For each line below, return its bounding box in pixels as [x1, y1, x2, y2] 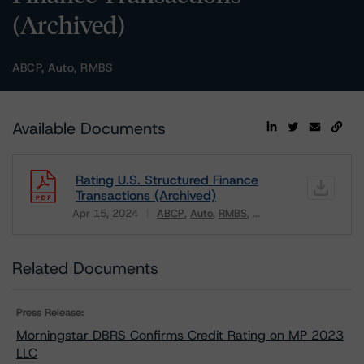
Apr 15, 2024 [72, 206, 138, 220]
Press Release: [16, 305, 84, 319]
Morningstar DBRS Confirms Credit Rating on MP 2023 [16, 327, 344, 344]
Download [71, 216, 130, 233]
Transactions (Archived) [76, 187, 216, 204]
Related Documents [12, 258, 158, 279]
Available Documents [12, 118, 166, 139]
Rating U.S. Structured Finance [76, 171, 258, 188]
